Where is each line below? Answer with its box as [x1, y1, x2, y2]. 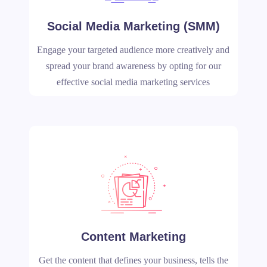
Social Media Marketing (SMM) [46, 20, 220, 33]
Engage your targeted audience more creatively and [37, 45, 230, 55]
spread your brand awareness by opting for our [45, 61, 221, 71]
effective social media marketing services [57, 77, 210, 87]
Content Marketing [80, 230, 186, 243]
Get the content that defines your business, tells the [38, 255, 228, 265]
